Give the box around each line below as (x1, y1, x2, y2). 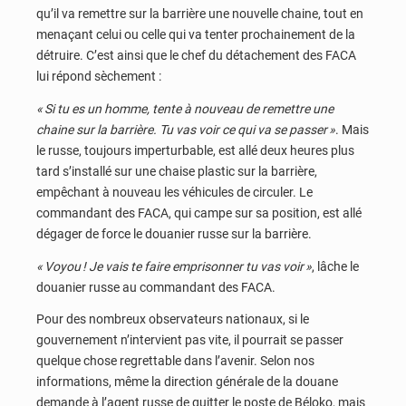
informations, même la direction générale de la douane (36, 374, 338, 390)
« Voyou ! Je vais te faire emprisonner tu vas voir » (36, 258, 312, 274)
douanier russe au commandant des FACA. (36, 279, 275, 295)
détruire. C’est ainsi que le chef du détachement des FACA (36, 48, 356, 63)
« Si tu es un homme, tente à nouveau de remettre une (36, 101, 333, 116)
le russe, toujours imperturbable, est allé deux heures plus (36, 142, 354, 158)
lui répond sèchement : (36, 69, 161, 84)
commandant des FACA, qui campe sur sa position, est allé (36, 205, 362, 220)
